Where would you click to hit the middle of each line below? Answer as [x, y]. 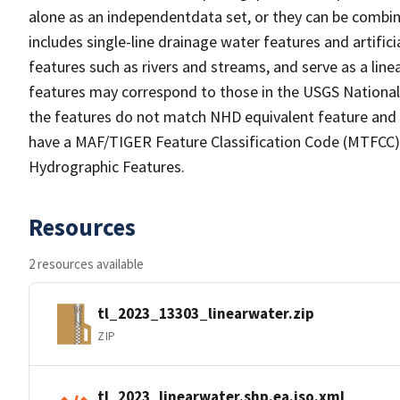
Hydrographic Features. [107, 167]
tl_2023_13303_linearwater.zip [206, 313]
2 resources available [86, 264]
